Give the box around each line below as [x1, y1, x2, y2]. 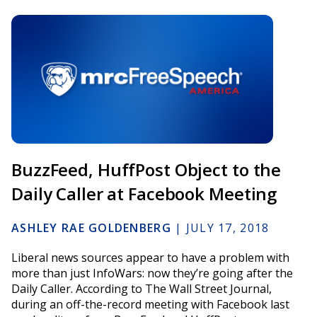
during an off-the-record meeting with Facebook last [11, 296, 289, 312]
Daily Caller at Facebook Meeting [11, 181, 277, 205]
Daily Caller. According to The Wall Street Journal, [11, 280, 272, 296]
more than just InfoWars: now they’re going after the [11, 265, 293, 281]
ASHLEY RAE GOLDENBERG [11, 219, 171, 236]
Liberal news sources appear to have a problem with [11, 249, 289, 265]
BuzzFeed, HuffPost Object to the [11, 157, 282, 181]
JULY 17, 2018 [185, 219, 270, 236]
